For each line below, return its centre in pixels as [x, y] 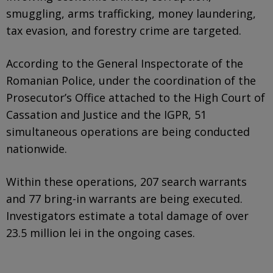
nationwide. [37, 148]
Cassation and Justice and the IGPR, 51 [106, 114]
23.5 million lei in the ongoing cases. [101, 232]
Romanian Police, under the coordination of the [131, 80]
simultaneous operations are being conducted [128, 131]
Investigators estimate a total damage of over [127, 215]
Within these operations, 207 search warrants [126, 181]
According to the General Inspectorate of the [125, 63]
